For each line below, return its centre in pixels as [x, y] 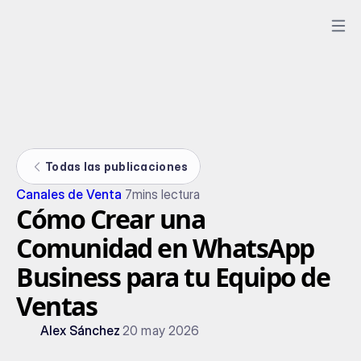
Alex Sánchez [81, 330]
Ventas [56, 306]
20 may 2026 [161, 330]
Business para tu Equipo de [173, 277]
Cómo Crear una [110, 219]
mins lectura [166, 194]
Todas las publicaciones [117, 166]
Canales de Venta [69, 194]
